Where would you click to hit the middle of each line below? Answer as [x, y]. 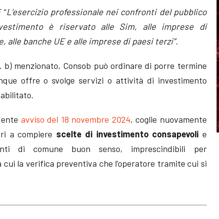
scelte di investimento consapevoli [127, 134]
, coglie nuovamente [168, 119]
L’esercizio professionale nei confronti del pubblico [107, 11]
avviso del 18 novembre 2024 [76, 119]
